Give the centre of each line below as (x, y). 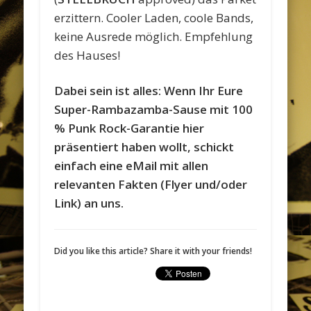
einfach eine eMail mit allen (132, 165)
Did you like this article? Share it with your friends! (153, 251)
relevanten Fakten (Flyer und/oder (151, 184)
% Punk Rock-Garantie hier (129, 128)
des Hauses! (87, 55)
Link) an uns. (89, 203)
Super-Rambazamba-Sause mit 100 (154, 109)
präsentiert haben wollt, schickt (144, 146)
